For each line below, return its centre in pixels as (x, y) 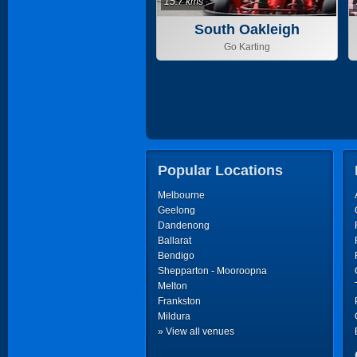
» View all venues (196, 331)
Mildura (174, 316)
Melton (173, 286)
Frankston (179, 301)
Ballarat (175, 241)
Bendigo (176, 256)
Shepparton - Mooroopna (212, 271)
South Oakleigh (247, 29)
